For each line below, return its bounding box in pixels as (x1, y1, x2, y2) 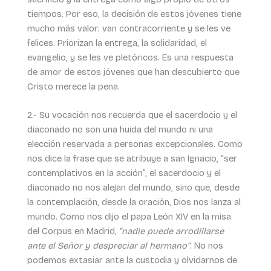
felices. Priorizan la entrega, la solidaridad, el (27, 37, 207, 48)
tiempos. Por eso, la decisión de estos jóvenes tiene (27, 8, 241, 19)
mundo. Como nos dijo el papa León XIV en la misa (27, 211, 231, 223)
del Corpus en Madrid (27, 226, 115, 237)
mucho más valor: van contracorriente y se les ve (27, 22, 230, 34)
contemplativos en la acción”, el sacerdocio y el (27, 168, 221, 179)
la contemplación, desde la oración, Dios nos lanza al (27, 197, 241, 208)
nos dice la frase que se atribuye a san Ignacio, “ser (27, 153, 237, 165)
